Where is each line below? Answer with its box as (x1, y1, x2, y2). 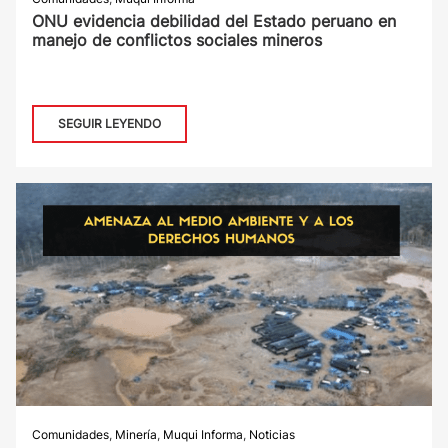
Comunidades (32, 427, 109, 443)
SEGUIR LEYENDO (58, 116, 161, 132)
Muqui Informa (163, 427, 243, 443)
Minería (115, 427, 157, 443)
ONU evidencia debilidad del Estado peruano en (32, 11, 396, 32)
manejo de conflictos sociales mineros (32, 30, 322, 51)
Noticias (249, 427, 295, 443)
